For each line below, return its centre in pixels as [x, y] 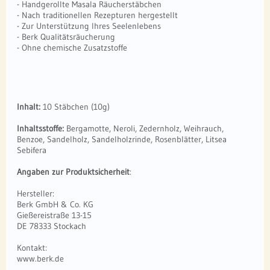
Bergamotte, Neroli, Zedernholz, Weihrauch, [144, 129]
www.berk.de [40, 259]
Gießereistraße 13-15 [54, 215]
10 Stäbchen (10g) [75, 107]
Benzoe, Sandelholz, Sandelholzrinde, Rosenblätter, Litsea [122, 140]
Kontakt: [34, 248]
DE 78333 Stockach [52, 226]
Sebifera [32, 150]
